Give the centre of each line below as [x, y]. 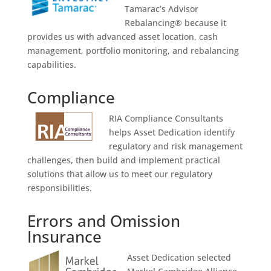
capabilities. [51, 64]
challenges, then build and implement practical [123, 160]
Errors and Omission [103, 221]
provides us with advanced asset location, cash [122, 37]
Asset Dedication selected [179, 257]
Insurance [64, 237]
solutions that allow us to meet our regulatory [119, 174]
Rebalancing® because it [175, 23]
